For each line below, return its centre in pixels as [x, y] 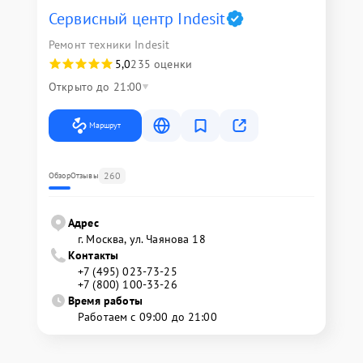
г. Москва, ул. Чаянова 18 [142, 239]
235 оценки [161, 64]
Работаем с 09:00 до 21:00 [147, 317]
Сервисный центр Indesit [137, 19]
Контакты [94, 256]
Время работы [105, 301]
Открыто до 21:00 [96, 87]
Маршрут [105, 126]
